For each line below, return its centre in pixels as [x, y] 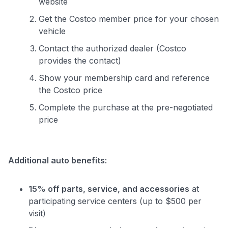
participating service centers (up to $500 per [115, 201]
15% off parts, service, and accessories [109, 189]
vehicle [52, 31]
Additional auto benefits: [58, 160]
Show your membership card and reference [124, 78]
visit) [37, 213]
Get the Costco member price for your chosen [129, 19]
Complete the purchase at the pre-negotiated [126, 107]
